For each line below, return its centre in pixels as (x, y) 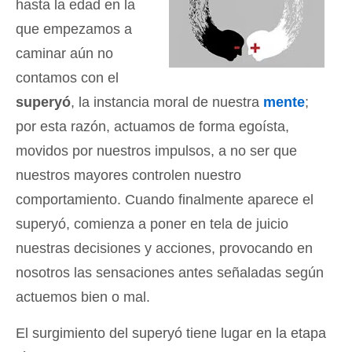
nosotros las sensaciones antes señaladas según (170, 273)
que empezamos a (74, 29)
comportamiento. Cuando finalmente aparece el (165, 200)
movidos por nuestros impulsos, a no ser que (156, 151)
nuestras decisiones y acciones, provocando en (164, 248)
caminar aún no (64, 53)
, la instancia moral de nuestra (167, 102)
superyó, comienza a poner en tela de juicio (152, 224)
